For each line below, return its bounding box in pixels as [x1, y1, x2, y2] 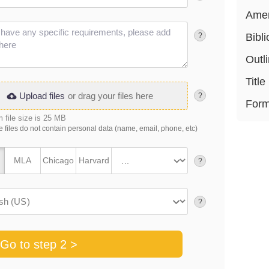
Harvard [78, 156, 109, 165]
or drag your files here [67, 91, 153, 101]
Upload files [19, 91, 65, 101]
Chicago [42, 156, 74, 165]
